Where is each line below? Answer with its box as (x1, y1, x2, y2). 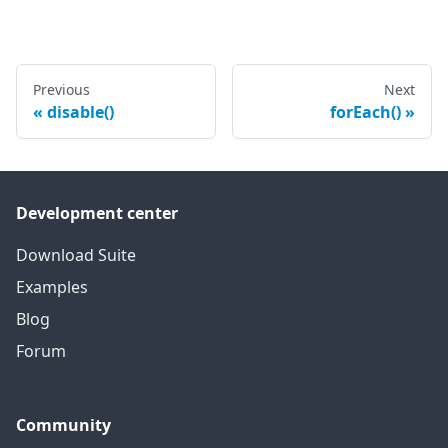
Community (16, 414, 111, 437)
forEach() (330, 101, 401, 124)
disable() (47, 101, 114, 124)
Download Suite (16, 244, 136, 267)
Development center (16, 202, 178, 225)
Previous (33, 80, 90, 100)
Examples (16, 276, 88, 299)
